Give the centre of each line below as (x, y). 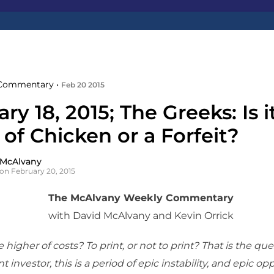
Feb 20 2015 (83, 85)
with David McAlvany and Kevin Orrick (141, 216)
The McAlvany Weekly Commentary (141, 198)
